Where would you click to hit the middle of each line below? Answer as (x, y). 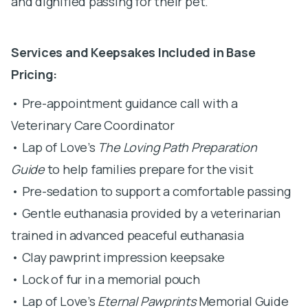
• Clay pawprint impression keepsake (118, 257)
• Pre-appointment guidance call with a (124, 103)
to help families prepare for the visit (149, 169)
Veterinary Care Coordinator (93, 125)
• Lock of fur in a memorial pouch (106, 279)
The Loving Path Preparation (177, 147)
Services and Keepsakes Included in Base (133, 52)
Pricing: (34, 74)
